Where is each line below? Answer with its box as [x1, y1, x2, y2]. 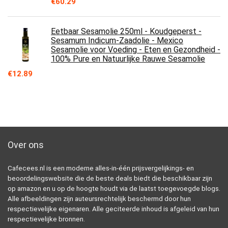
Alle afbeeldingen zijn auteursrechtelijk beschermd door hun [8, 195, 191, 203]
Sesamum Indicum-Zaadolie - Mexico [51, 36, 183, 46]
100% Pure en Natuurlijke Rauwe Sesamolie [51, 54, 205, 64]
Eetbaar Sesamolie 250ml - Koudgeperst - [51, 26, 202, 37]
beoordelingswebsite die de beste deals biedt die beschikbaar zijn [8, 175, 212, 183]
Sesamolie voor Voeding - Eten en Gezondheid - [51, 45, 220, 55]
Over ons [8, 139, 44, 151]
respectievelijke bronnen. [8, 215, 85, 223]
